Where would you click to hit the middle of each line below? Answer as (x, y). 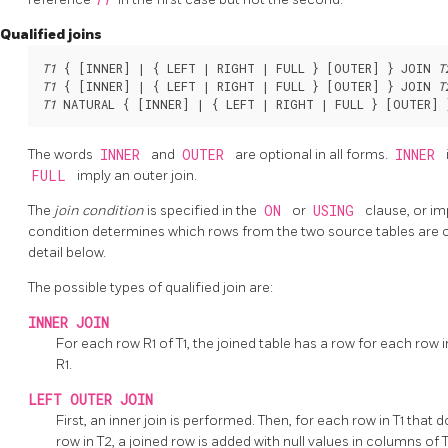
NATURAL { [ (100, 103)
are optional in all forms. (313, 154)
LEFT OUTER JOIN (90, 399)
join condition (100, 210)
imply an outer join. (137, 175)
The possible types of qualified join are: (150, 287)
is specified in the (203, 210)
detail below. (67, 252)
